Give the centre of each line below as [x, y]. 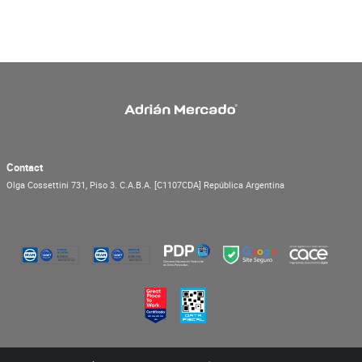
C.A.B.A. [137, 184]
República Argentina [244, 184]
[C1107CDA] [179, 184]
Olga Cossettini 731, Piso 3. [63, 184]
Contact [25, 167]
